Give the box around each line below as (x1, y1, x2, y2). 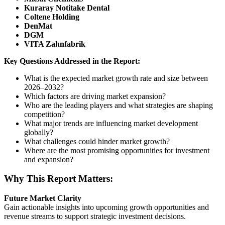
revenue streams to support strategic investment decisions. (4, 211, 186, 220)
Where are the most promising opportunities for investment (24, 146, 209, 155)
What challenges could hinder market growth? (24, 137, 170, 146)
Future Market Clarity (4, 193, 81, 202)
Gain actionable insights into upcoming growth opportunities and (4, 202, 209, 211)
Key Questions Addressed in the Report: (4, 56, 140, 65)
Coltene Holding (24, 12, 79, 21)
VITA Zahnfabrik (24, 39, 85, 48)
